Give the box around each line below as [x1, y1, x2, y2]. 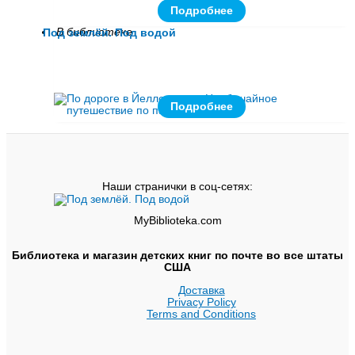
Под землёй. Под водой [43, 27, 177, 40]
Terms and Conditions [147, 307, 256, 320]
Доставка [177, 284, 225, 296]
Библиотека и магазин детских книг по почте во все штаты [12, 250, 343, 262]
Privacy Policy [166, 296, 236, 308]
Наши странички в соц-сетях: [102, 180, 253, 193]
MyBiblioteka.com [133, 215, 222, 227]
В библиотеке [56, 25, 132, 38]
